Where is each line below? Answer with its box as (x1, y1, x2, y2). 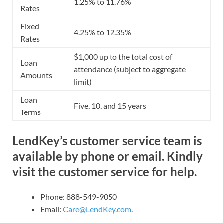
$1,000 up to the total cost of (74, 51, 172, 61)
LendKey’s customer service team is (12, 133, 202, 148)
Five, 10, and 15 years (74, 100, 146, 110)
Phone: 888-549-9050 (40, 191, 117, 201)
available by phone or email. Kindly (12, 148, 203, 163)
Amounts (20, 70, 52, 80)
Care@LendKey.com (63, 204, 131, 214)
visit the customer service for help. (12, 164, 197, 179)
